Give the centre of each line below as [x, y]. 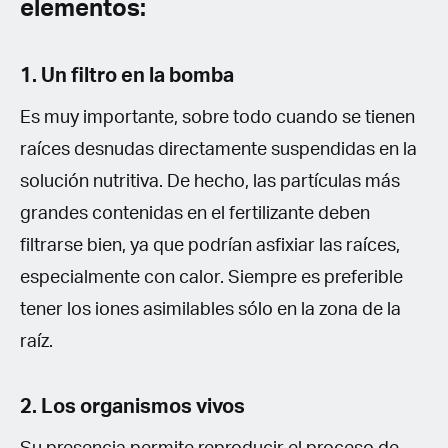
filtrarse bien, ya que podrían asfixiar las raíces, [210, 245]
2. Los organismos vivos [132, 406]
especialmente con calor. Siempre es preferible [211, 277]
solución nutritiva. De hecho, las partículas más [210, 181]
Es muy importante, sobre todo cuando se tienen [217, 117]
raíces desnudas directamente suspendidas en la [218, 149]
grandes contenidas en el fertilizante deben [195, 213]
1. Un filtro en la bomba [127, 75]
